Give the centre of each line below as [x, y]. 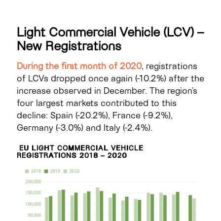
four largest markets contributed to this [96, 102]
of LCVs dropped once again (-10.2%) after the [110, 78]
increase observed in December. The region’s [107, 90]
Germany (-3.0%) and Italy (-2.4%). [84, 127]
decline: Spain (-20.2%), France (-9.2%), [94, 115]
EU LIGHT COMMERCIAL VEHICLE [80, 147]
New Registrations [69, 45]
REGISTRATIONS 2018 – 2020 [72, 155]
